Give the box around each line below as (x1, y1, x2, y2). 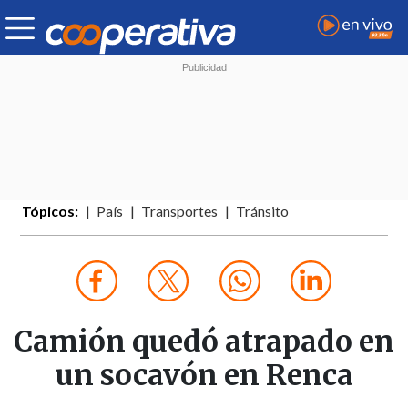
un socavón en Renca (55, 357, 353, 394)
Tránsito (236, 203, 290, 220)
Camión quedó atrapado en (14, 323, 394, 361)
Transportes (141, 203, 219, 220)
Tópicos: (22, 203, 79, 220)
